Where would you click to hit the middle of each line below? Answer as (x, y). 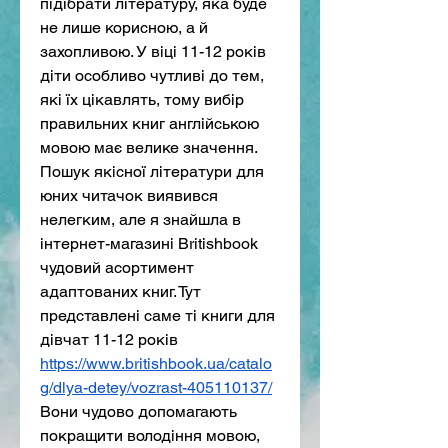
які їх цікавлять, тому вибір (142, 99)
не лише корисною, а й (124, 27)
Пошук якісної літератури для (152, 171)
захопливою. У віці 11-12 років (153, 51)
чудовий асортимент (117, 267)
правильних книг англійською (149, 123)
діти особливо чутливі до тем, (152, 75)
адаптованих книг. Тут (120, 291)
